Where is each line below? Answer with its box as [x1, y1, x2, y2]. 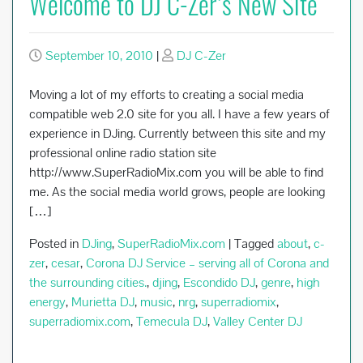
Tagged [234, 235, 277, 252]
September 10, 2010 [45, 47, 153, 64]
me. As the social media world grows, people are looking [29, 183, 325, 200]
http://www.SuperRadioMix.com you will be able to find [29, 164, 323, 181]
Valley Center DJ [213, 313, 302, 330]
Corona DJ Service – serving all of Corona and [86, 254, 329, 271]
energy [29, 293, 66, 310]
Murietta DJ [71, 293, 135, 310]
